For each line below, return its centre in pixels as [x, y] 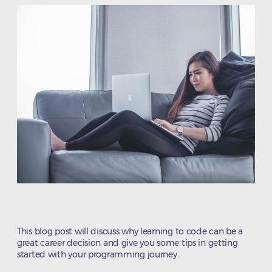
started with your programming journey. [98, 255]
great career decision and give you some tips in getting [127, 243]
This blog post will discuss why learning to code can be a [130, 232]
